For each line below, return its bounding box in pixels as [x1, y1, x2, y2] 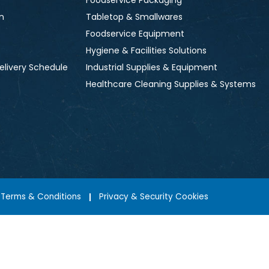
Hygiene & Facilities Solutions [86, 44, 207, 57]
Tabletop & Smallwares [86, 11, 183, 23]
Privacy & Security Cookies [99, 191, 208, 203]
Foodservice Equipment [86, 28, 184, 40]
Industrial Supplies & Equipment [86, 61, 217, 74]
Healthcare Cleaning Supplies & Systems [86, 78, 256, 91]
